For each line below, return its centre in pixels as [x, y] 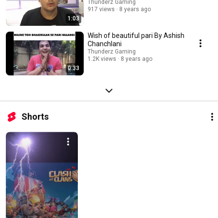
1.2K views [102, 59]
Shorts [35, 117]
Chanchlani [105, 44]
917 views [101, 9]
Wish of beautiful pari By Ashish [136, 36]
